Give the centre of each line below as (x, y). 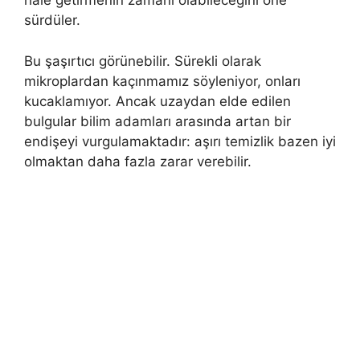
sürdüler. (52, 20)
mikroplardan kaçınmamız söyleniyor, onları (162, 81)
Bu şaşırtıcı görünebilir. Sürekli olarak (143, 61)
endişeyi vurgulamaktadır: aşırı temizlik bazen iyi (180, 141)
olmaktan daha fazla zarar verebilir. (138, 161)
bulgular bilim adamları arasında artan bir (157, 121)
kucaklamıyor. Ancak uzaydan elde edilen (157, 101)
